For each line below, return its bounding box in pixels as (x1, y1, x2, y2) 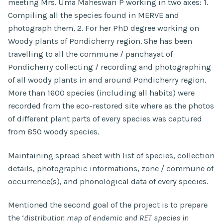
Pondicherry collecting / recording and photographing (8, 62, 211, 72)
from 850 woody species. (8, 127, 99, 137)
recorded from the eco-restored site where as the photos (8, 101, 214, 111)
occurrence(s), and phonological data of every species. (8, 176, 208, 186)
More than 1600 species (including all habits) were (8, 88, 195, 98)
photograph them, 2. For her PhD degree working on (8, 23, 199, 33)
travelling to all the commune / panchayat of (8, 49, 173, 59)
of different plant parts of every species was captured (8, 114, 202, 124)
